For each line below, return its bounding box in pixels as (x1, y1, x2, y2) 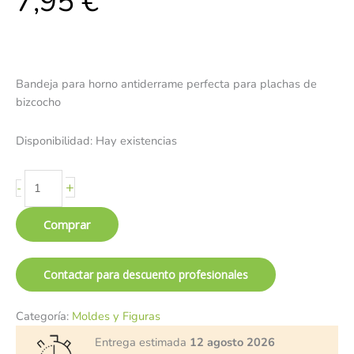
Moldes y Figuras (72, 308, 160, 325)
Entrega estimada (95, 334, 190, 351)
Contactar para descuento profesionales (43, 267, 248, 283)
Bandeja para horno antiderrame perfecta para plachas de (16, 76, 317, 92)
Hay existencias (96, 132, 177, 149)
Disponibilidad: (16, 132, 92, 149)
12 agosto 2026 (190, 334, 275, 351)
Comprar (43, 217, 91, 233)
